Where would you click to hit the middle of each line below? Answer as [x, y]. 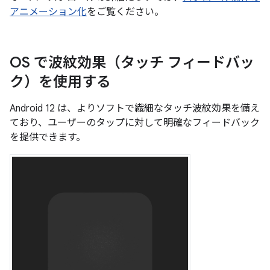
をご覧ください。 [125, 12]
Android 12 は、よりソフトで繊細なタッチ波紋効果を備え [135, 108]
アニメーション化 [48, 12]
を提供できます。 [48, 137]
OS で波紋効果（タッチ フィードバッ [132, 62]
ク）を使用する [60, 82]
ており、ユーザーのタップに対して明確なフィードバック [135, 123]
